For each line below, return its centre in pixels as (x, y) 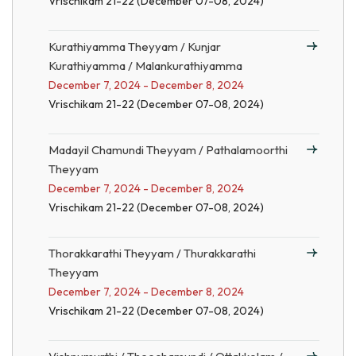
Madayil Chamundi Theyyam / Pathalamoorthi (168, 150)
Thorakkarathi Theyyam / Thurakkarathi (152, 253)
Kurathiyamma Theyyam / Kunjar (135, 46)
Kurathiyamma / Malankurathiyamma (145, 66)
